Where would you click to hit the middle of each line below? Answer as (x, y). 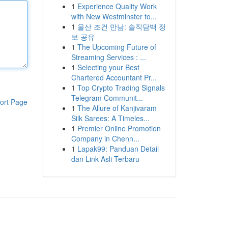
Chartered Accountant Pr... (114, 77)
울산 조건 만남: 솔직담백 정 (121, 26)
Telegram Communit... (107, 98)
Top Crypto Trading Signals (121, 88)
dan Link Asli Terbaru (105, 159)
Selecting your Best (108, 67)
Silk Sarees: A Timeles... (110, 118)
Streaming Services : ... (108, 57)
